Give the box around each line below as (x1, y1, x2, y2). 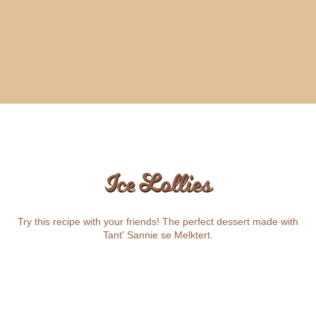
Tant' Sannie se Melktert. (103, 229, 213, 241)
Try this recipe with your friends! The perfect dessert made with (18, 216, 298, 227)
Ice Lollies (104, 165, 212, 202)
